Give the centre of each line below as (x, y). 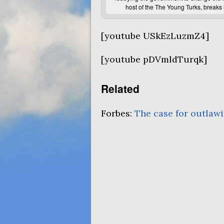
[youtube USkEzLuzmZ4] (155, 36)
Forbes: (118, 113)
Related (120, 88)
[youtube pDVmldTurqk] (154, 59)
